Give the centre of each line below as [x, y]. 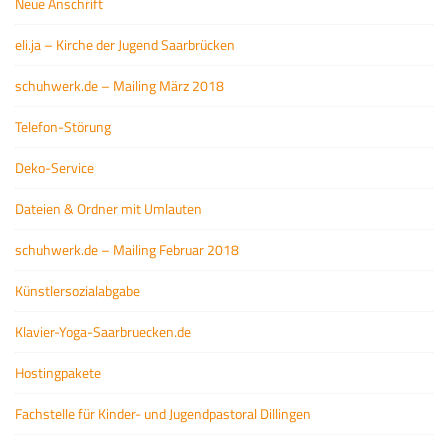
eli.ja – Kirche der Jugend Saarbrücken [125, 44]
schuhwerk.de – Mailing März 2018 [119, 85]
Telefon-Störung [63, 126]
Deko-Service [54, 167]
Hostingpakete [58, 372]
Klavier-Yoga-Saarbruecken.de [103, 331]
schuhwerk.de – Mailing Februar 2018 [127, 249]
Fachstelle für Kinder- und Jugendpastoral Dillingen [163, 413]
